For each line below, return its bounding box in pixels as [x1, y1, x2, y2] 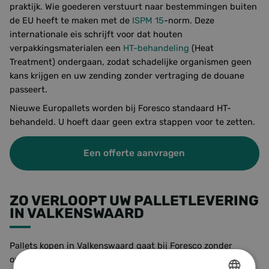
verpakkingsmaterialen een [10, 43, 123, 53]
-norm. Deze [164, 15, 214, 26]
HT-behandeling [123, 43, 189, 53]
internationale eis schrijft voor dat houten [10, 29, 183, 40]
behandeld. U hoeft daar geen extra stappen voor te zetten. [10, 116, 255, 127]
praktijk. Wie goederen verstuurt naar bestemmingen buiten [10, 1, 257, 12]
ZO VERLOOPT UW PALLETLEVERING [10, 192, 259, 209]
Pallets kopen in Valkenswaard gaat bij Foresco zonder [10, 240, 232, 251]
